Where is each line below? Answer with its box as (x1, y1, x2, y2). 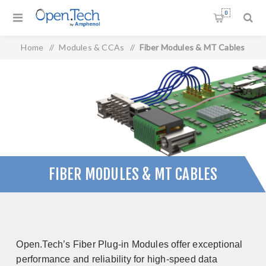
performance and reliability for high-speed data (16, 254, 217, 264)
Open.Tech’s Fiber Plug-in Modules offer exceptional (16, 239, 243, 249)
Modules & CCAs (59, 42, 125, 52)
